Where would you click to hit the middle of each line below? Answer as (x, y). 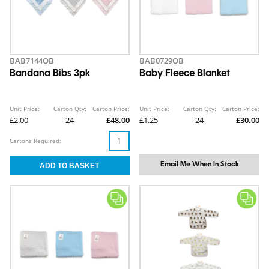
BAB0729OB (162, 61)
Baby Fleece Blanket (185, 74)
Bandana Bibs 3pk (50, 74)
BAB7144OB (32, 61)
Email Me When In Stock (199, 165)
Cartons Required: (35, 141)
